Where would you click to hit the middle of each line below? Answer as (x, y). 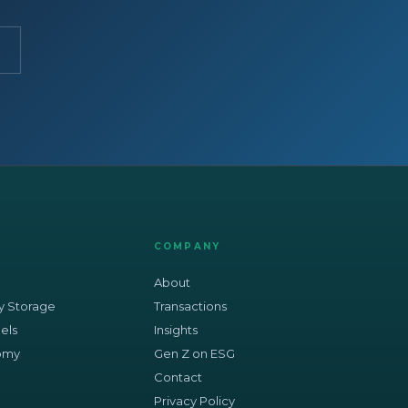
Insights (175, 329)
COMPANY (187, 246)
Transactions (190, 306)
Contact (178, 377)
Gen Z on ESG (194, 353)
